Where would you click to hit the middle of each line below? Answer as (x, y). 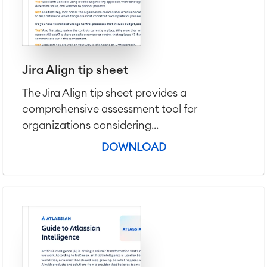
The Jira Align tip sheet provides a (104, 93)
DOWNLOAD (133, 147)
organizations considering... (90, 125)
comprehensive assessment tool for (110, 109)
